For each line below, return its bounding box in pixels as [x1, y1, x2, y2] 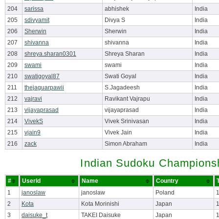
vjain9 [24, 129, 41, 136]
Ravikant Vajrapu [105, 95, 150, 102]
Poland [155, 189, 175, 196]
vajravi [24, 95, 42, 102]
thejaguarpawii [24, 84, 64, 91]
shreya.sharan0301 [24, 50, 76, 57]
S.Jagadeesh [105, 84, 140, 91]
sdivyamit [24, 17, 49, 23]
